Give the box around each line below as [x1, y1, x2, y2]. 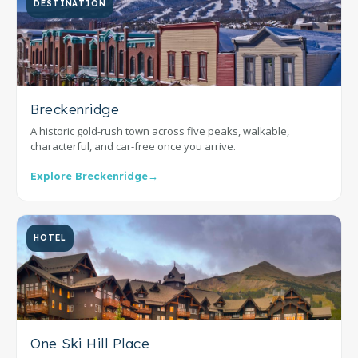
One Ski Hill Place [30, 334, 149, 352]
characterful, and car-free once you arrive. [30, 138, 236, 153]
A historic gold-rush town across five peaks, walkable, [30, 123, 289, 138]
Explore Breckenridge [30, 169, 148, 182]
